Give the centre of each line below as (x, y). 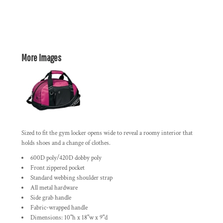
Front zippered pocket (57, 168)
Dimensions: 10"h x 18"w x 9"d (69, 218)
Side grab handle (51, 198)
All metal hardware (54, 188)
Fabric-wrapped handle (59, 208)
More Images (41, 57)
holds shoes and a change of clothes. (66, 143)
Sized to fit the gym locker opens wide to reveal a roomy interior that (107, 133)
